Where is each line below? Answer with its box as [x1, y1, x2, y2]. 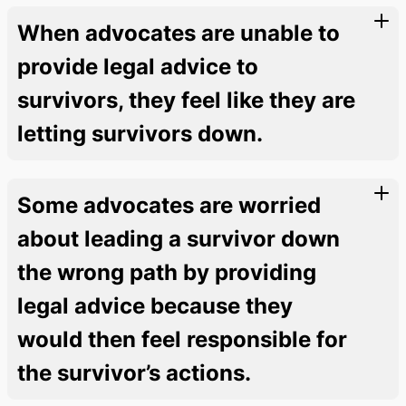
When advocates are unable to [17, 19, 340, 46]
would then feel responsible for [17, 325, 347, 353]
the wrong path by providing [17, 258, 316, 285]
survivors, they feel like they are [17, 86, 355, 113]
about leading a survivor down [17, 225, 340, 252]
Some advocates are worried [17, 191, 321, 218]
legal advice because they [17, 292, 293, 319]
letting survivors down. [17, 120, 263, 147]
